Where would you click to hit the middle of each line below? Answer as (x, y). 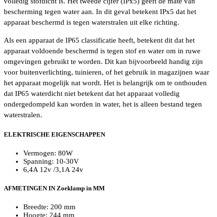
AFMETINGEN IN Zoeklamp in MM (54, 188)
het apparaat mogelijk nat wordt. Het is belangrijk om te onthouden (105, 83)
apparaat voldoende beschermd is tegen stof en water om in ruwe (102, 51)
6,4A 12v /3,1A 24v (53, 169)
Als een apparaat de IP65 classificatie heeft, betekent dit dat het (99, 40)
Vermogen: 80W (48, 153)
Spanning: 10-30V (51, 161)
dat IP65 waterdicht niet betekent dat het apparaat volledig (92, 93)
